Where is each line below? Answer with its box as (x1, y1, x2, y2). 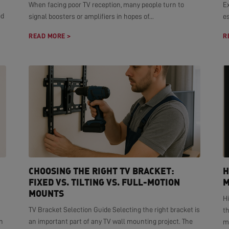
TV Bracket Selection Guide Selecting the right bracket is (29, 206, 200, 213)
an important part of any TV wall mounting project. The (29, 218, 193, 225)
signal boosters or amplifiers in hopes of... (29, 13, 154, 20)
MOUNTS (29, 188, 64, 199)
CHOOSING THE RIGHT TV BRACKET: (29, 165, 174, 176)
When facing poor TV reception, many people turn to (29, 1, 184, 8)
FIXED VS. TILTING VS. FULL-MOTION (29, 176, 180, 188)
